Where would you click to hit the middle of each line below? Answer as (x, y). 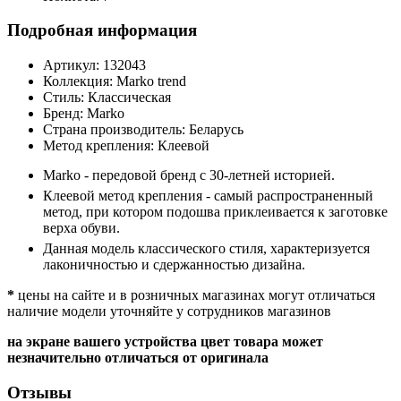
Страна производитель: (116, 129)
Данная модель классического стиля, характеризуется (206, 248)
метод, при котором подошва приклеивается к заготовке (215, 212)
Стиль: (65, 97)
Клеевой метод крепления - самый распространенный (208, 196)
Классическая (129, 97)
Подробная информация (102, 30)
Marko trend (151, 81)
